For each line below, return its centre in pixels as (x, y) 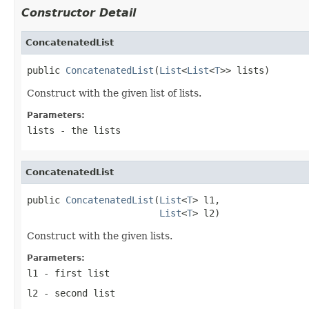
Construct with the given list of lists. (114, 93)
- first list (74, 273)
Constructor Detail (79, 12)
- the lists (88, 130)
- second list (77, 293)
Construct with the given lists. (100, 236)
